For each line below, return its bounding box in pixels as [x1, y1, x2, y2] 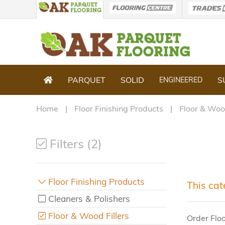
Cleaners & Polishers [48, 193, 131, 204]
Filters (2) [47, 136, 102, 151]
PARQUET [68, 75, 105, 85]
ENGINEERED [159, 75, 202, 84]
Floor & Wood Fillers [48, 210, 130, 221]
